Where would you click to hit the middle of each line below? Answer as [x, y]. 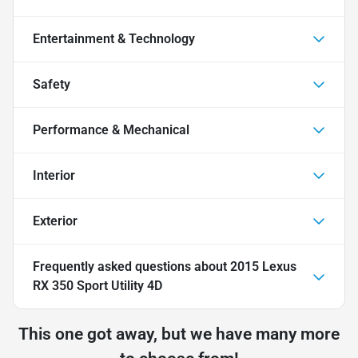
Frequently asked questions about [131, 266]
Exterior [55, 221]
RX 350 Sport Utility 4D [97, 285]
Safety [52, 84]
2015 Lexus [263, 266]
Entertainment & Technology [114, 38]
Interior [54, 175]
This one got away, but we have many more [179, 334]
